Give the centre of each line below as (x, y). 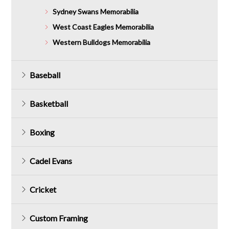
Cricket (43, 189)
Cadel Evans (51, 161)
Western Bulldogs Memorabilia (101, 42)
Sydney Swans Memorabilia (95, 11)
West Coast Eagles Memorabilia (103, 27)
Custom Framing (59, 218)
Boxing (42, 132)
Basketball (49, 103)
